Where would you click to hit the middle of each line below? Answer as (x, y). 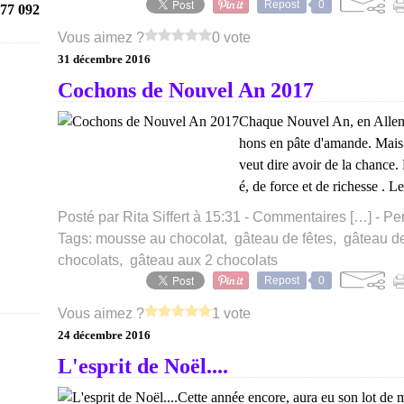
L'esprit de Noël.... (143, 366)
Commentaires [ (303, 217)
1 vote (231, 313)
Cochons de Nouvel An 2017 (186, 90)
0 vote (231, 37)
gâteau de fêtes (284, 239)
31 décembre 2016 (104, 59)
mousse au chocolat (160, 239)
